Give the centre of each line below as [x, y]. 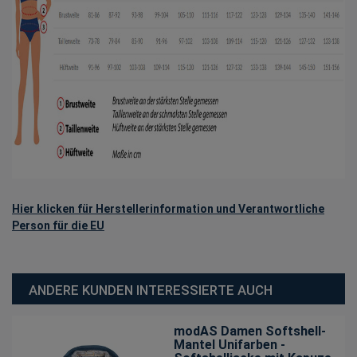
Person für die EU [58, 225]
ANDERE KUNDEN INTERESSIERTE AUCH [151, 290]
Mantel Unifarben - [230, 345]
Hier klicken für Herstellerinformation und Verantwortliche [168, 208]
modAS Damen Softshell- [250, 331]
